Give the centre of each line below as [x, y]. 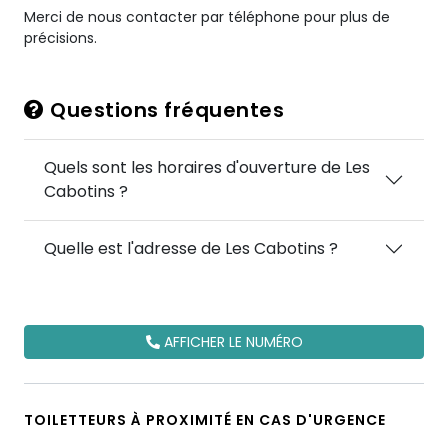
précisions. [60, 38]
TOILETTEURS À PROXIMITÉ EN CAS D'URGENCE [205, 420]
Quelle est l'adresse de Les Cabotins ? [191, 248]
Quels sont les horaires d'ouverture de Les [207, 167]
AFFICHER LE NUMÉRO [231, 342]
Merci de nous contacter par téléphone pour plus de [207, 17]
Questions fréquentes [164, 110]
